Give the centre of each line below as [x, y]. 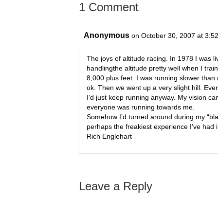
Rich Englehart [109, 136]
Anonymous [107, 35]
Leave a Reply [116, 186]
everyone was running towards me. [141, 107]
